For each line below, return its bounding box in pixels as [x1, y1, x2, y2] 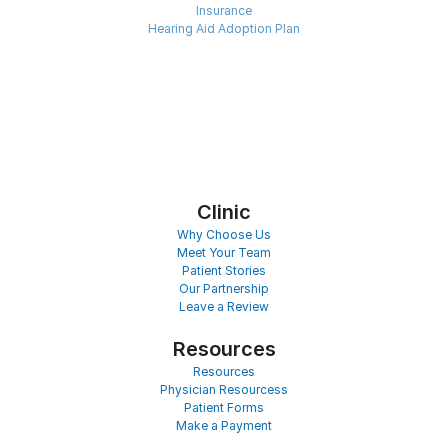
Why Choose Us [177, 227, 271, 242]
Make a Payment [176, 418, 272, 433]
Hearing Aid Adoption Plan [148, 21, 300, 36]
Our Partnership [179, 281, 269, 296]
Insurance [196, 3, 252, 18]
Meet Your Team [177, 245, 271, 260]
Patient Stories [182, 263, 266, 278]
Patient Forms [184, 400, 264, 415]
